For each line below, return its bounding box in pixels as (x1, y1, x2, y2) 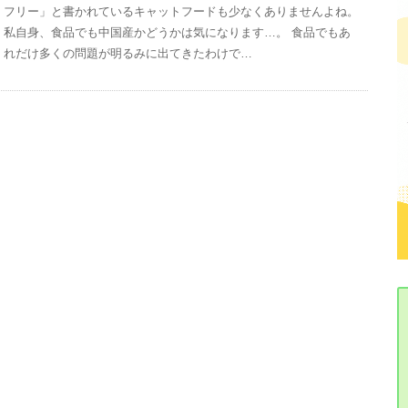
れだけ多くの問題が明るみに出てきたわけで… (4, 46, 253, 60)
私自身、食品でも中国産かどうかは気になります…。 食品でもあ (4, 25, 352, 39)
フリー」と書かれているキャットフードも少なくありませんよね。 (4, 4, 360, 18)
